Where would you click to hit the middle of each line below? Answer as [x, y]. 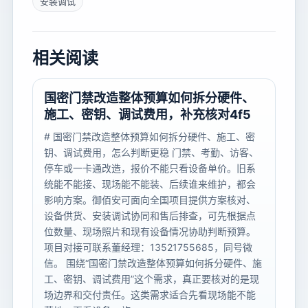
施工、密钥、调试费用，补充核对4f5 [147, 115]
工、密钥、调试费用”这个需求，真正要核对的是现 [152, 279]
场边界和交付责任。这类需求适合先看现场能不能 [150, 295]
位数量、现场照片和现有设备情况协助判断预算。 [150, 232]
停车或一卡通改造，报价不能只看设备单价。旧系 [150, 168]
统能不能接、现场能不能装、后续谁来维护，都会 [150, 184]
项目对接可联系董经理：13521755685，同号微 [148, 247]
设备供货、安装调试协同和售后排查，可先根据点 [150, 216]
